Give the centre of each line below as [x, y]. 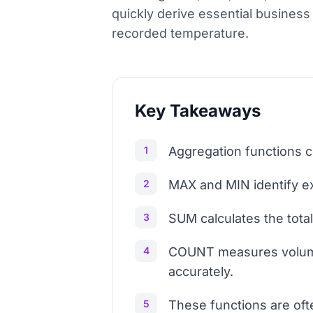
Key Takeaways [198, 111]
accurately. [201, 271]
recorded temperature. [180, 33]
